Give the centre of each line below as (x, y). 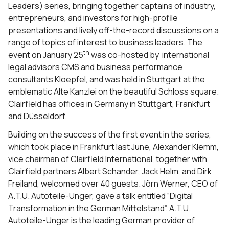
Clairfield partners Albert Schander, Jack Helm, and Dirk (110, 171)
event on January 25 (46, 55)
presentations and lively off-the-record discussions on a (113, 30)
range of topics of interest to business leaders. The (105, 42)
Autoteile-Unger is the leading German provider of (101, 220)
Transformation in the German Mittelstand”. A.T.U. (99, 208)
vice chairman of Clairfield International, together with (108, 159)
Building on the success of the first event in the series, (110, 134)
